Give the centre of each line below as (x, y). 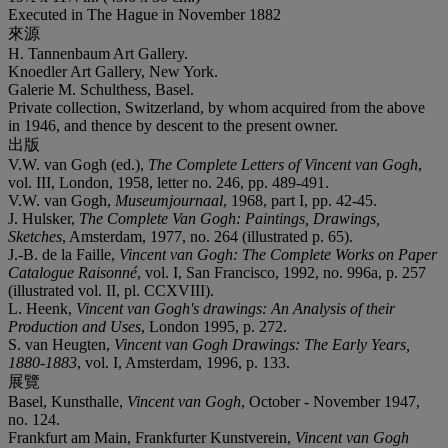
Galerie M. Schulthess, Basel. (101, 89)
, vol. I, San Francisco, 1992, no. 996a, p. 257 (281, 272)
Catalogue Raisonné (72, 272)
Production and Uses (74, 326)
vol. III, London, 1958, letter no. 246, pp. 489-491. (168, 182)
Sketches (35, 236)
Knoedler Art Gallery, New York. (113, 71)
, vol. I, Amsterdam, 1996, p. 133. (183, 362)
